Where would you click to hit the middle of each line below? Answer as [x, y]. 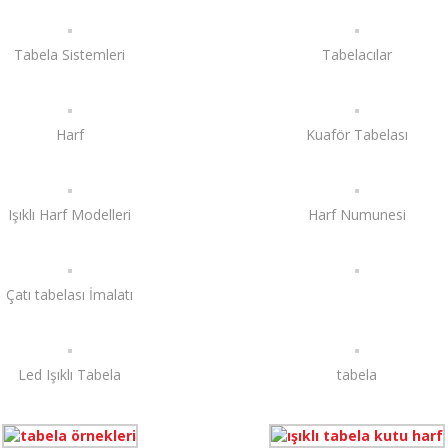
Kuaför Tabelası [356, 134]
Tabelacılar [356, 54]
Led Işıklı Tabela [70, 374]
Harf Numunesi [356, 214]
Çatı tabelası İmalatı [70, 294]
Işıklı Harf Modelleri [70, 214]
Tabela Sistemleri [70, 54]
